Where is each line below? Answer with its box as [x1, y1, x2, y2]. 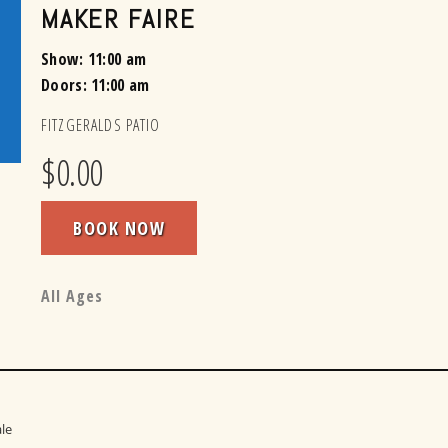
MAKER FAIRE [41, 3, 196, 37]
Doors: [41, 74, 92, 97]
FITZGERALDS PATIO [41, 114, 161, 137]
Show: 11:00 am [41, 48, 147, 71]
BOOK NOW [73, 216, 165, 241]
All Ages [41, 285, 103, 308]
